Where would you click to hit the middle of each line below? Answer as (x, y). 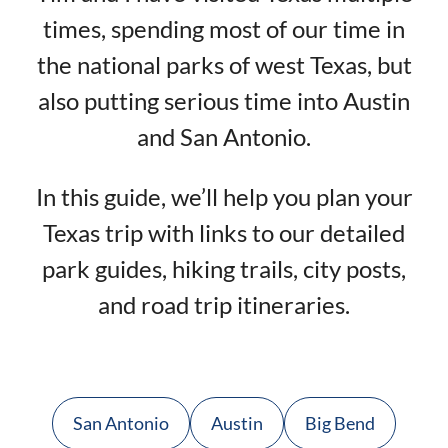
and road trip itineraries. (224, 304)
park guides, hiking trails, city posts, (224, 268)
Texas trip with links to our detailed (224, 232)
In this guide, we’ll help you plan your (224, 196)
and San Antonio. (224, 136)
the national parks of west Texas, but (224, 64)
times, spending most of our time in (224, 28)
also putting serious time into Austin (224, 100)
